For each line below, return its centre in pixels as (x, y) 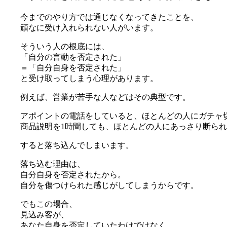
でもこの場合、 (49, 204)
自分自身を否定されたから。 (73, 174)
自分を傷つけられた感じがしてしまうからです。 (109, 185)
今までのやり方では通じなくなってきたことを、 (109, 17)
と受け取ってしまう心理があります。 (89, 78)
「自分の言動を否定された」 (73, 57)
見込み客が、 (45, 214)
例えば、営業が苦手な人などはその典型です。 (105, 97)
